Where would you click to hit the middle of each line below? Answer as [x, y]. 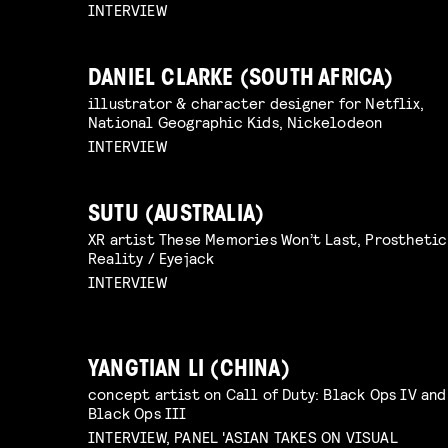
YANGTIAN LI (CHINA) [189, 370]
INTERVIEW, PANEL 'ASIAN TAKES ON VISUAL [243, 436]
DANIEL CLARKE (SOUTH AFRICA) [241, 80]
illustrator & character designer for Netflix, [256, 103]
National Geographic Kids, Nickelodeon [235, 122]
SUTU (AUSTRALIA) [176, 215]
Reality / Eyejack [151, 257]
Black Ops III [137, 412]
